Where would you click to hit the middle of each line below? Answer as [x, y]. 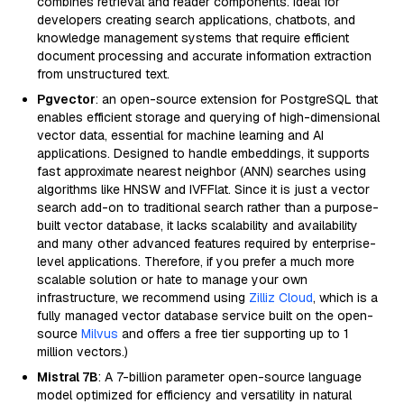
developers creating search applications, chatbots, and [196, 20]
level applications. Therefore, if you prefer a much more [196, 262]
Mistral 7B [68, 377]
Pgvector [66, 99]
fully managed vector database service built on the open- [205, 316]
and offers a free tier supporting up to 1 [234, 334]
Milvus [100, 334]
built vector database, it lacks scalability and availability [197, 225]
